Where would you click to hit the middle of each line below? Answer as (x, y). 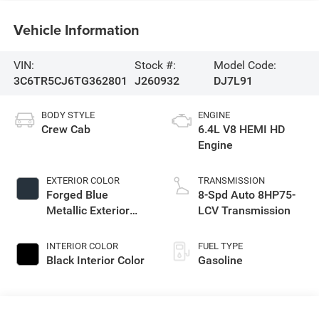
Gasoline (220, 260)
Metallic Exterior (88, 210)
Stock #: (156, 65)
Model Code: (245, 65)
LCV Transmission (244, 210)
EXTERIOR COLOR (83, 180)
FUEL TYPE (220, 246)
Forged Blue (77, 194)
